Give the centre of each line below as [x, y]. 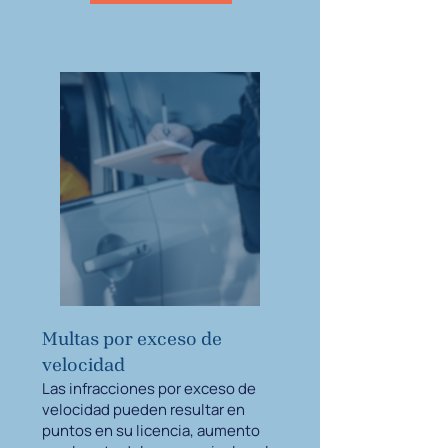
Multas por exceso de [132, 338]
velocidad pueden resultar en [143, 409]
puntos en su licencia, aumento [151, 430]
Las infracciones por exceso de [149, 388]
